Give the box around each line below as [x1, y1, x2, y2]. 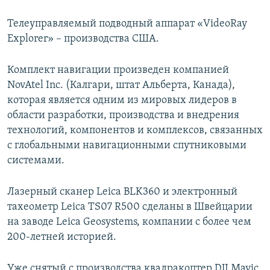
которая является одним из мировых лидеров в [7, 95, 237, 107]
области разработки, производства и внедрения [7, 110, 239, 122]
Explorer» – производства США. [7, 33, 159, 45]
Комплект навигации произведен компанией [7, 64, 229, 77]
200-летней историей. [7, 231, 116, 243]
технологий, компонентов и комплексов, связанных [7, 125, 263, 137]
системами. [7, 155, 64, 167]
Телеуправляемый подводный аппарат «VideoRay [7, 18, 247, 30]
